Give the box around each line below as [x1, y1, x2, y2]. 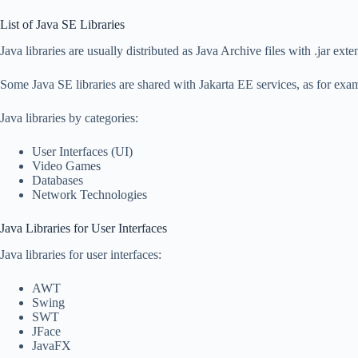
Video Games [32, 158, 101, 173]
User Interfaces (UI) [32, 144, 133, 158]
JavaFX [32, 338, 71, 352]
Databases [32, 173, 83, 187]
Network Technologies [32, 187, 147, 201]
